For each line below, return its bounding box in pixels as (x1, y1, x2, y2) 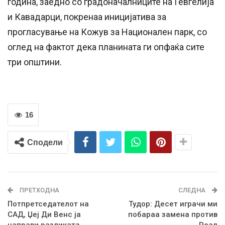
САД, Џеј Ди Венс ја (8, 210, 81, 219)
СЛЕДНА (178, 186, 207, 194)
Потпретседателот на (8, 199, 89, 209)
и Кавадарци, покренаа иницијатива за (8, 12, 166, 23)
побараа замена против (128, 210, 217, 219)
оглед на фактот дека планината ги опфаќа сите (8, 42, 204, 53)
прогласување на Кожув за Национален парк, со (8, 27, 207, 38)
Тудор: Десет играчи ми (129, 199, 217, 209)
